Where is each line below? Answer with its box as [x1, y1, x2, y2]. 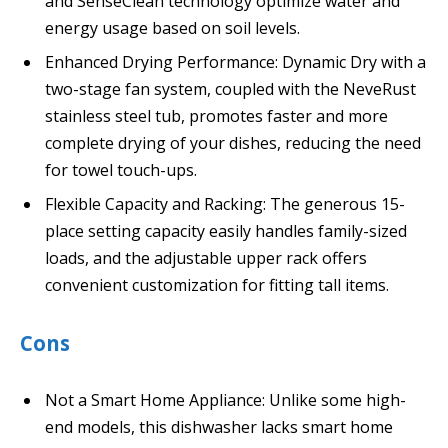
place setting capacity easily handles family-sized [45, 219, 407, 242]
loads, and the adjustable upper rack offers [45, 246, 367, 269]
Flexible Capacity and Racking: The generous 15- [45, 192, 405, 215]
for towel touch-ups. [45, 158, 197, 181]
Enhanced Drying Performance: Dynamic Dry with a [45, 50, 426, 73]
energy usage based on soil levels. [45, 16, 300, 39]
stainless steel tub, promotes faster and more [45, 104, 388, 127]
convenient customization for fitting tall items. [45, 273, 389, 296]
